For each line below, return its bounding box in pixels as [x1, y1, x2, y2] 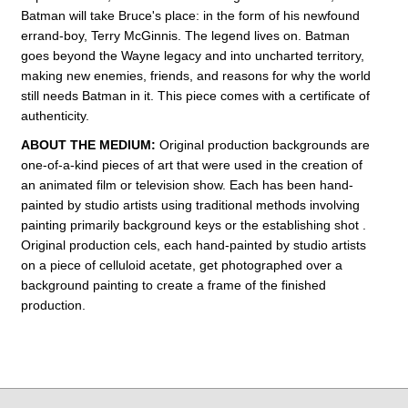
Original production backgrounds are [158, 137, 370, 152]
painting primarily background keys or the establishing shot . [20, 217, 366, 232]
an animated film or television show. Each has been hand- [20, 177, 353, 192]
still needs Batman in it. [20, 87, 158, 103]
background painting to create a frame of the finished [20, 277, 326, 292]
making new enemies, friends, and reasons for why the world [20, 67, 371, 83]
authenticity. [20, 107, 89, 123]
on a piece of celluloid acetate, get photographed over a [20, 257, 342, 272]
